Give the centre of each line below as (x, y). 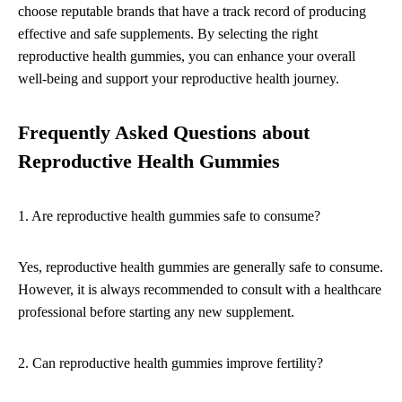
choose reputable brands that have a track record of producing (192, 12)
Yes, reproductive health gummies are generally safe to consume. (201, 267)
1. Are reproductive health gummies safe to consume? (169, 216)
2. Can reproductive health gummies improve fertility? (170, 363)
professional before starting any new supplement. (156, 312)
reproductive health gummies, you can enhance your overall (187, 57)
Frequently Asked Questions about (164, 133)
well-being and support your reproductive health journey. (179, 79)
